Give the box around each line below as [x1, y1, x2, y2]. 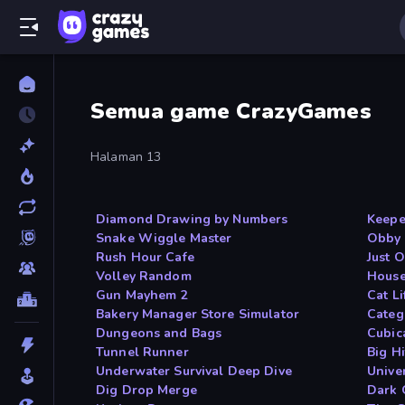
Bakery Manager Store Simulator [96, 306, 299, 324]
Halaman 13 [90, 148, 162, 166]
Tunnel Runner [96, 344, 189, 362]
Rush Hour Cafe [96, 249, 194, 267]
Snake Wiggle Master [96, 230, 232, 248]
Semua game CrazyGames [90, 97, 372, 127]
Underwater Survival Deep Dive [96, 363, 292, 381]
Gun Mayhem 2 [96, 287, 188, 305]
